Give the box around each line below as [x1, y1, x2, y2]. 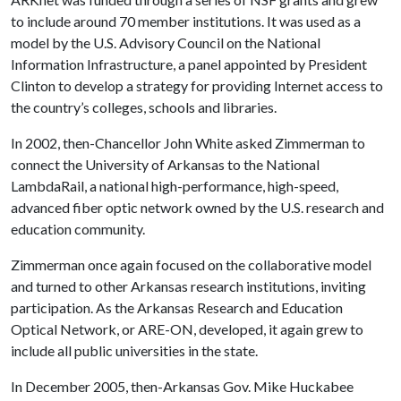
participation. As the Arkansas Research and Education [11, 299, 343, 316]
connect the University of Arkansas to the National [11, 156, 320, 173]
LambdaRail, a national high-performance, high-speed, [11, 177, 338, 194]
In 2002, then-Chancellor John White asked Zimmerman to [11, 134, 365, 151]
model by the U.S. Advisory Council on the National [11, 34, 320, 51]
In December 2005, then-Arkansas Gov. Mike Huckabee [11, 378, 354, 395]
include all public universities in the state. [11, 342, 258, 359]
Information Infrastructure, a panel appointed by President [11, 55, 367, 73]
